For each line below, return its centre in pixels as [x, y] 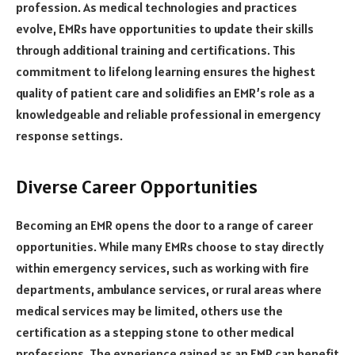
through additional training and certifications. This [156, 50]
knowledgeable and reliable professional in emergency [168, 115]
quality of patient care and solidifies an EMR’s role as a [165, 93]
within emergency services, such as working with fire [162, 267]
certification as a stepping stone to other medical [155, 332]
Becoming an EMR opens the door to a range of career [164, 225]
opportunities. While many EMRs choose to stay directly [170, 246]
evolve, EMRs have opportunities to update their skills [165, 29]
